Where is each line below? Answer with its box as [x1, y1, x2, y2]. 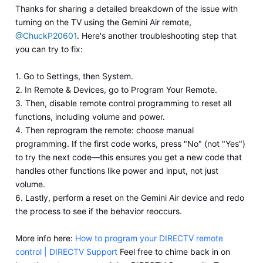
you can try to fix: [15, 44, 83, 55]
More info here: [15, 233, 75, 244]
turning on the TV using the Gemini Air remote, [15, 17, 191, 28]
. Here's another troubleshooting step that [76, 31, 237, 41]
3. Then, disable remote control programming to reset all [15, 98, 231, 109]
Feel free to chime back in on [117, 247, 230, 257]
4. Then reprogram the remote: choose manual [15, 125, 194, 136]
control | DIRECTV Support [15, 247, 117, 257]
